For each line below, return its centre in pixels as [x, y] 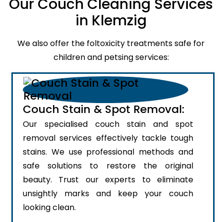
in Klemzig [111, 20]
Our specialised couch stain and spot [108, 124]
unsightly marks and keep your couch [108, 193]
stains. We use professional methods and [108, 152]
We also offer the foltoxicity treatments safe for [111, 43]
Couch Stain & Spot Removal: [104, 109]
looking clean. [49, 207]
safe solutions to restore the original [108, 166]
